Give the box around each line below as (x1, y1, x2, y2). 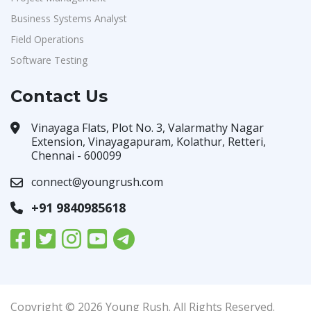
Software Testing (10, 53, 87, 67)
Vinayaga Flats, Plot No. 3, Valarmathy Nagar (31, 120, 264, 135)
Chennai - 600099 (31, 148, 121, 163)
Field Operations (10, 33, 84, 46)
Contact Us (10, 86, 108, 106)
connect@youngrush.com (31, 174, 163, 190)
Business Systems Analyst (10, 12, 127, 25)
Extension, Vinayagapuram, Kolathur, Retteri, (31, 134, 266, 149)
